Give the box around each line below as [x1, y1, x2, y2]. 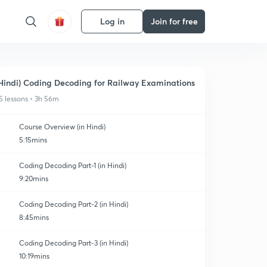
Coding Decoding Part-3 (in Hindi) [19, 238, 128, 247]
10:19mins [19, 252, 49, 260]
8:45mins [19, 213, 49, 222]
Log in [100, 15, 125, 27]
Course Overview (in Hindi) [19, 122, 105, 131]
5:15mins [19, 135, 47, 144]
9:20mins [19, 174, 48, 183]
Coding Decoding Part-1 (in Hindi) [19, 161, 127, 170]
